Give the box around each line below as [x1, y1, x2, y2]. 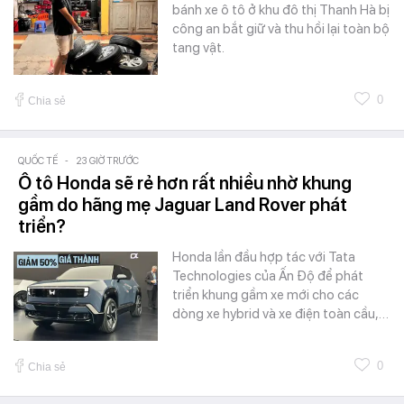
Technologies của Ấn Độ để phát [172, 267, 363, 284]
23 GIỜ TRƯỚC [76, 154, 139, 167]
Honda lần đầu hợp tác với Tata [172, 248, 355, 265]
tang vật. [172, 39, 225, 56]
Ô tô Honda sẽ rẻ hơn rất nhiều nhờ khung [18, 171, 352, 194]
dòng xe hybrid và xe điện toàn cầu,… [172, 305, 389, 322]
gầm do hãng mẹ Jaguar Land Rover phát [18, 193, 347, 216]
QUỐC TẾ [18, 154, 58, 167]
